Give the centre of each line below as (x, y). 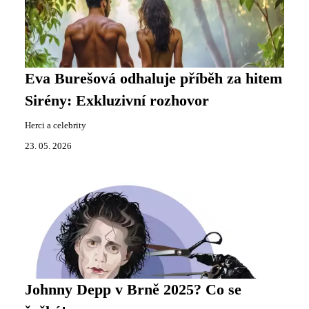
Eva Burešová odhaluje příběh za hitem (153, 79)
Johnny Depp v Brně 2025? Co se (133, 290)
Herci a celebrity (56, 126)
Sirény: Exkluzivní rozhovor (117, 101)
